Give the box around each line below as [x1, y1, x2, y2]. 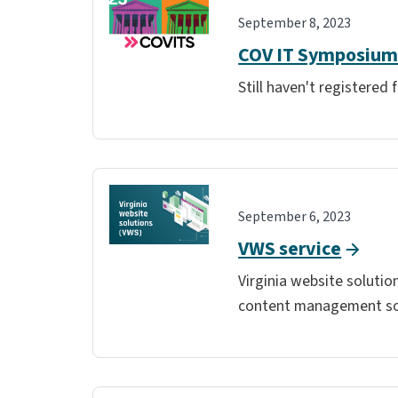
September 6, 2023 [238, 206, 352, 227]
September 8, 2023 [238, 12, 352, 33]
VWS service [238, 234, 342, 263]
